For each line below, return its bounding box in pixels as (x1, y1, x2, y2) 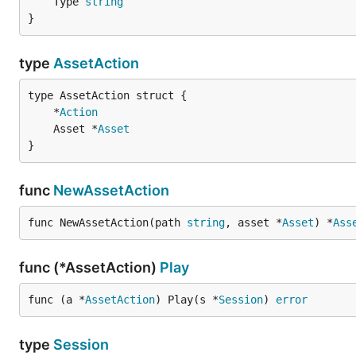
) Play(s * (155, 293, 219, 306)
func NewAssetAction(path (28, 216, 187, 229)
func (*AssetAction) (19, 259, 160, 276)
